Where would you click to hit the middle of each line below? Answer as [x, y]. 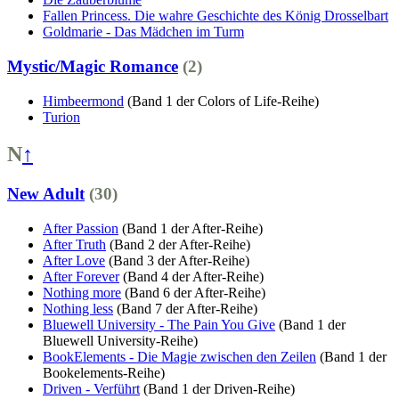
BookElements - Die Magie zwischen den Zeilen [179, 357]
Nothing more [82, 293]
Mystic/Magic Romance [93, 66]
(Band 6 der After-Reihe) [195, 293]
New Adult [46, 194]
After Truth [74, 245]
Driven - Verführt [91, 389]
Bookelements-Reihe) [104, 373]
